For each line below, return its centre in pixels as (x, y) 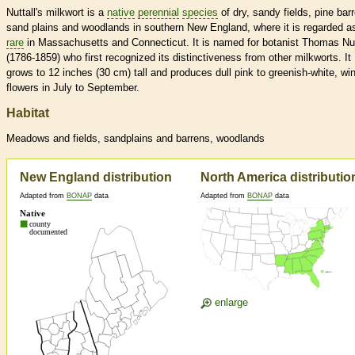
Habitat (28, 113)
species (200, 13)
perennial (158, 13)
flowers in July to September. (73, 88)
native (121, 13)
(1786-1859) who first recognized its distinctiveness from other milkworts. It (179, 58)
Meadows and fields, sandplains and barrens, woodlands (136, 139)
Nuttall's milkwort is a (57, 13)
